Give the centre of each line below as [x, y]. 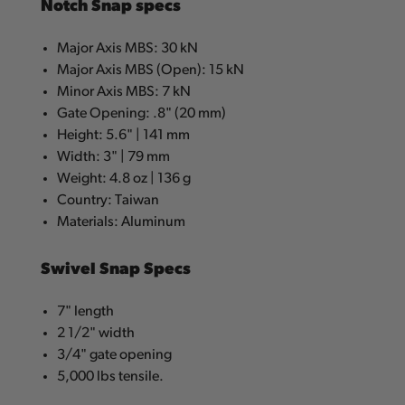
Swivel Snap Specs [115, 268]
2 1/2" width [96, 334]
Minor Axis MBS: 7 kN [124, 93]
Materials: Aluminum [122, 223]
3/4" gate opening [115, 356]
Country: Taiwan [108, 201]
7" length [86, 312]
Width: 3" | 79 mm [114, 158]
